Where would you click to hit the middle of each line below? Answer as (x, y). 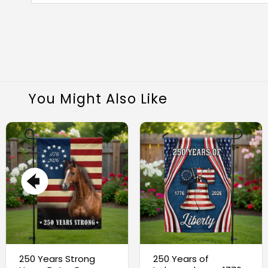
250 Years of (181, 258)
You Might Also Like (98, 98)
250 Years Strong (57, 258)
